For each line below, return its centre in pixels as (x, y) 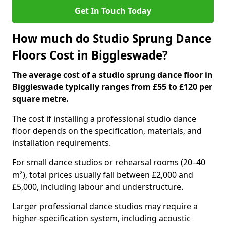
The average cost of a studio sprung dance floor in (112, 75)
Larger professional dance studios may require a (105, 206)
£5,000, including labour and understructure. (98, 187)
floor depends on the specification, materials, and (107, 131)
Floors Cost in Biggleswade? (90, 55)
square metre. (40, 99)
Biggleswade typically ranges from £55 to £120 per (112, 87)
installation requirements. (62, 143)
